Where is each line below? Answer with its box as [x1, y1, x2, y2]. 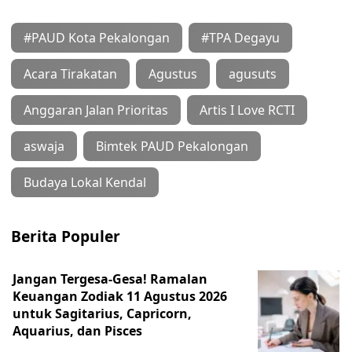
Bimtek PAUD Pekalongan [96, 137, 248, 155]
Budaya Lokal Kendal [24, 174, 146, 191]
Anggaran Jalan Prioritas [24, 101, 168, 119]
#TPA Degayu [201, 29, 280, 46]
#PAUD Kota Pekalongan [24, 29, 170, 46]
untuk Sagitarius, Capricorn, [13, 305, 192, 322]
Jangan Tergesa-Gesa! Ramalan [13, 270, 207, 288]
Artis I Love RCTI [200, 101, 295, 119]
